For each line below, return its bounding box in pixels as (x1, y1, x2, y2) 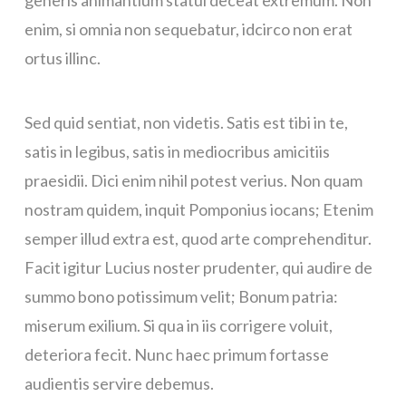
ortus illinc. (24, 48, 101, 69)
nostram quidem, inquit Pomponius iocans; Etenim (24, 199, 373, 220)
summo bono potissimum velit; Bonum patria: (24, 286, 338, 307)
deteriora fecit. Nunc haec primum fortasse (24, 344, 329, 365)
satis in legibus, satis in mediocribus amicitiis (24, 141, 330, 162)
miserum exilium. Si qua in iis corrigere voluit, (24, 315, 333, 336)
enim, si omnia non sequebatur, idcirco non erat (24, 19, 353, 40)
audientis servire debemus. (24, 373, 214, 394)
